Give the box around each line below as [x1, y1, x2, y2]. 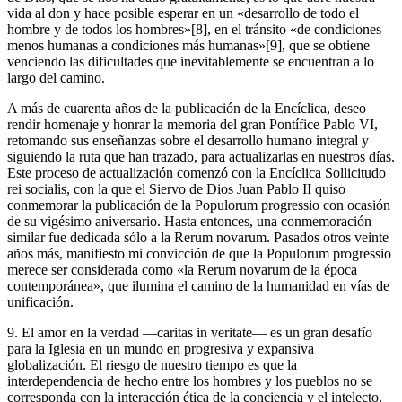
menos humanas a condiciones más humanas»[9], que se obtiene [7, 37, 370, 53]
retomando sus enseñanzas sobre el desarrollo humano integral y [7, 132, 369, 148]
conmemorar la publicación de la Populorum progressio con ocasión [7, 197, 390, 213]
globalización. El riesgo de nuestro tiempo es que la [7, 356, 297, 372]
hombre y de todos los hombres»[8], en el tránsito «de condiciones [7, 21, 381, 37]
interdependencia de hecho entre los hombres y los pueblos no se [7, 372, 372, 389]
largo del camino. [7, 69, 105, 85]
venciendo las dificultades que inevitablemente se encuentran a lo [7, 53, 374, 69]
